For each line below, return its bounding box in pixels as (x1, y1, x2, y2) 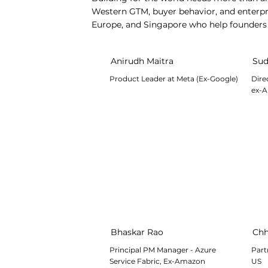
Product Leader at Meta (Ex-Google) (109, 74, 239, 84)
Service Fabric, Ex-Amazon (109, 257, 206, 266)
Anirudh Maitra (111, 55, 174, 66)
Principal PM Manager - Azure (109, 245, 217, 255)
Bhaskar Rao (111, 226, 164, 237)
